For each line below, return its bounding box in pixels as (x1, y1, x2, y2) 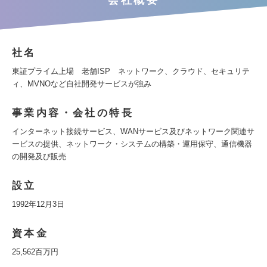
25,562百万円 (12, 247, 58, 256)
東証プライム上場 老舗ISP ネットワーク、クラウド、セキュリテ (12, 67, 250, 76)
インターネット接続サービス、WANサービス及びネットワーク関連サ (12, 127, 254, 136)
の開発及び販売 (12, 152, 66, 161)
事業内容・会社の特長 (12, 107, 133, 119)
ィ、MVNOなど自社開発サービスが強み (12, 79, 151, 88)
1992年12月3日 (12, 200, 64, 209)
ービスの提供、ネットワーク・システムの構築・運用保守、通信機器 (12, 139, 252, 148)
